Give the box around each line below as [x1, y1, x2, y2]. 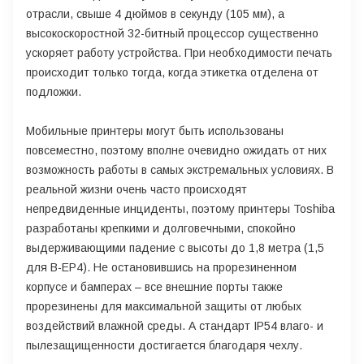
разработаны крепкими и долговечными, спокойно [26, 221, 296, 235]
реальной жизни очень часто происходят [26, 182, 247, 196]
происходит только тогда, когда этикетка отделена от [26, 65, 318, 79]
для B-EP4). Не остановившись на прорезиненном [26, 260, 297, 274]
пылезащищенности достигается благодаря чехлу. [26, 338, 302, 352]
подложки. [26, 84, 81, 98]
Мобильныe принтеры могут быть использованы [26, 123, 284, 137]
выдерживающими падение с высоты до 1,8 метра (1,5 [26, 240, 324, 254]
